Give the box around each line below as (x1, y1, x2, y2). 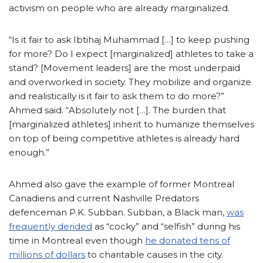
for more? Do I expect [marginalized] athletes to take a (9, 48, 254, 60)
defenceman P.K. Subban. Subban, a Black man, (9, 207, 227, 218)
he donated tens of (145, 235, 230, 247)
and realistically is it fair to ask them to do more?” (9, 90, 224, 102)
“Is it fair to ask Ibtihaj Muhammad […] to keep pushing (9, 34, 249, 46)
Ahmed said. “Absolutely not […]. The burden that (9, 104, 226, 116)
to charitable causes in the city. (85, 249, 223, 261)
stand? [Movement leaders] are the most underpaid (9, 62, 240, 74)
